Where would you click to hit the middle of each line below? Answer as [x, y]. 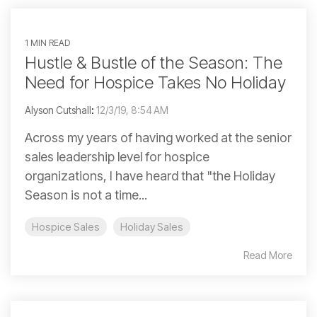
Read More [268, 255]
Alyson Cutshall [58, 110]
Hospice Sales [66, 227]
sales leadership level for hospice [117, 157]
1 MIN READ [47, 43]
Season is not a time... [86, 195]
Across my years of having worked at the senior [158, 138]
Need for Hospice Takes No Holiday [155, 83]
